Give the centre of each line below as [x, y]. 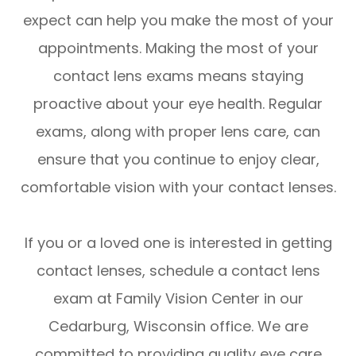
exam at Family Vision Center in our [178, 299]
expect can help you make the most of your [178, 21]
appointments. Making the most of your [178, 48]
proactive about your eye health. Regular [178, 104]
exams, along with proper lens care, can [178, 132]
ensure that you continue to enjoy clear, [178, 160]
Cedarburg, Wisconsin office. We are [178, 327]
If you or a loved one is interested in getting [178, 243]
